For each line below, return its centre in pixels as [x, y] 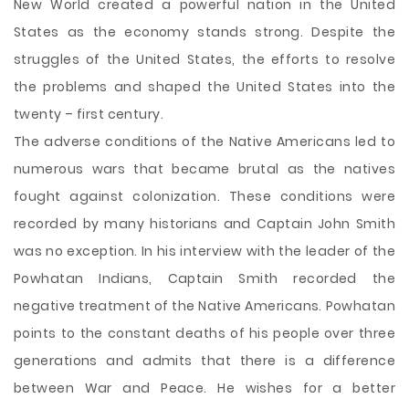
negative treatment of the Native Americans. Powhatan [204, 306]
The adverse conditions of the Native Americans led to [204, 142]
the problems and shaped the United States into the [204, 87]
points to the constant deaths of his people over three [204, 333]
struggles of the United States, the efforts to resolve [204, 59]
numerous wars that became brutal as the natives [204, 169]
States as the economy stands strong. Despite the [204, 32]
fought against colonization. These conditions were [204, 196]
